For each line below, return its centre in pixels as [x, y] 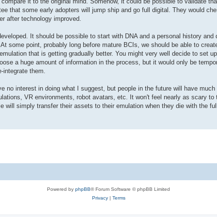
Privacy [100, 198]
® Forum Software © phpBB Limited [130, 189]
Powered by [61, 189]
